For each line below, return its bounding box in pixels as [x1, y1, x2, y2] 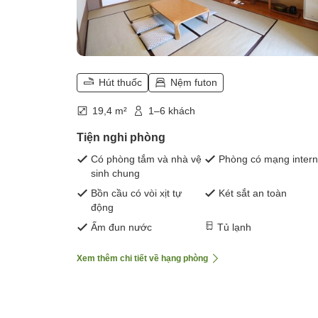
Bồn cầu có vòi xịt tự [91, 187, 182, 199]
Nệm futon [170, 77, 217, 89]
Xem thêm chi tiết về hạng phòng [77, 253, 208, 263]
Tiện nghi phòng [77, 131, 165, 143]
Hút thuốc [99, 77, 142, 89]
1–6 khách [148, 104, 195, 116]
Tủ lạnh [217, 221, 251, 233]
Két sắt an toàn [219, 187, 287, 199]
